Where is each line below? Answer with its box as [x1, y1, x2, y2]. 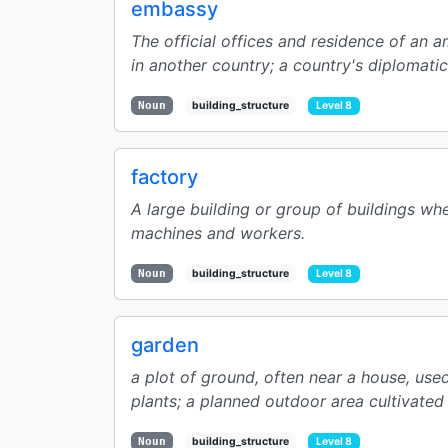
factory [131, 165, 198, 189]
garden [131, 333, 199, 357]
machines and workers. [131, 223, 305, 243]
